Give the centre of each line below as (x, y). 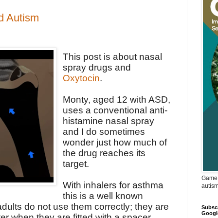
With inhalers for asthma (113, 185)
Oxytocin (82, 78)
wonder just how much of (115, 143)
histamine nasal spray (109, 121)
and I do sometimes (104, 132)
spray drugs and (97, 68)
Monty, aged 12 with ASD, (117, 100)
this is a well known (103, 196)
